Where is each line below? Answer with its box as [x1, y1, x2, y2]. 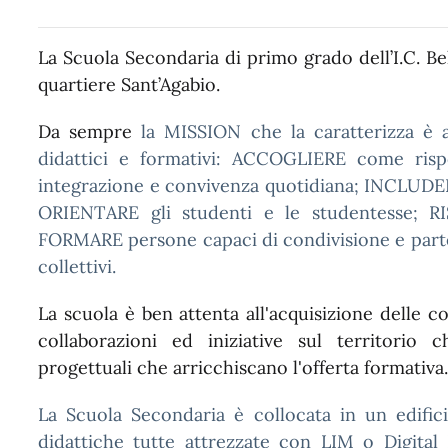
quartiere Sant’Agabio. [38, 73, 220, 96]
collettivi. [38, 255, 116, 278]
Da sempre [38, 120, 133, 143]
